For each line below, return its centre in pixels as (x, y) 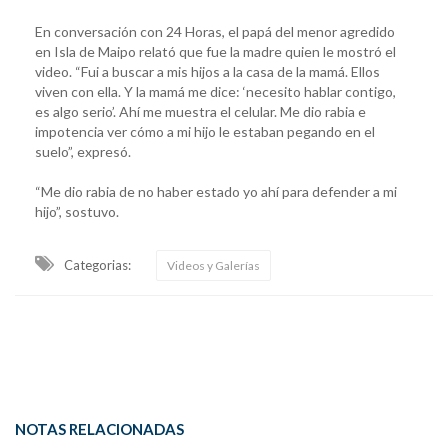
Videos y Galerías (213, 265)
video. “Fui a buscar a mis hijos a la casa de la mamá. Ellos (207, 71)
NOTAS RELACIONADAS (99, 428)
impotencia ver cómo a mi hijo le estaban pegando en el (205, 131)
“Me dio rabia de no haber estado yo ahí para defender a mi (216, 191)
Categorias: (97, 264)
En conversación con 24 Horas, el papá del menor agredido (215, 31)
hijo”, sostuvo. (77, 211)
